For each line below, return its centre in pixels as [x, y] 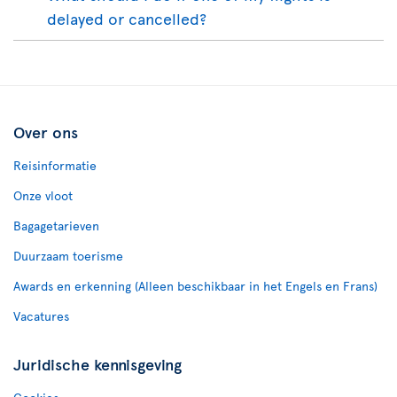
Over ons [46, 131]
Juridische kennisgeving [97, 363]
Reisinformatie [55, 165]
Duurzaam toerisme [68, 255]
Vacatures [41, 315]
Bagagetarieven [56, 225]
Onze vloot [43, 195]
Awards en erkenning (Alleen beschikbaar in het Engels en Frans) [195, 285]
